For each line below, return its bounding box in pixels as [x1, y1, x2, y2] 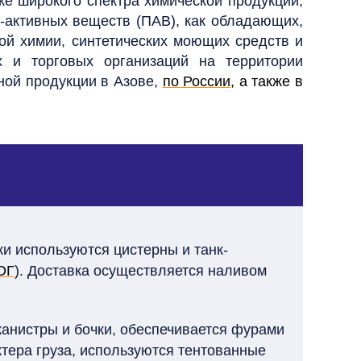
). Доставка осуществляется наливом [15, 263, 267, 279]
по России [162, 73, 231, 89]
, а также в [230, 73, 304, 89]
